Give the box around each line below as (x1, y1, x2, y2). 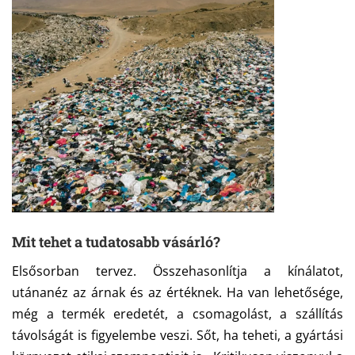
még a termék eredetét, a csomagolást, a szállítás (12, 305, 343, 323)
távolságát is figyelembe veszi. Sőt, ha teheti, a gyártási (12, 326, 343, 345)
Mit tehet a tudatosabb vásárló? (12, 232, 220, 252)
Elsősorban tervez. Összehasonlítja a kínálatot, (12, 262, 343, 281)
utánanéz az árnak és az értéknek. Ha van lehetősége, (12, 284, 343, 302)
